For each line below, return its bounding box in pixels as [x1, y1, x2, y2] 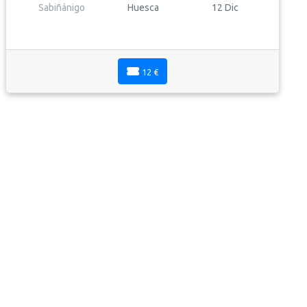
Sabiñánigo [36, 1, 86, 13]
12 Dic [210, 1, 239, 13]
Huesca [125, 1, 160, 13]
